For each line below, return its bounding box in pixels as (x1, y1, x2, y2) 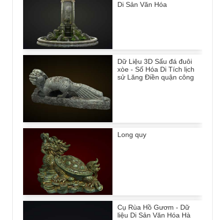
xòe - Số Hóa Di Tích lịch (117, 65, 194, 74)
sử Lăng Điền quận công (117, 73, 194, 82)
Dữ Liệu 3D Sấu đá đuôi (117, 57, 192, 66)
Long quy (117, 130, 146, 138)
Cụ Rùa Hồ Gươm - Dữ (117, 203, 190, 212)
